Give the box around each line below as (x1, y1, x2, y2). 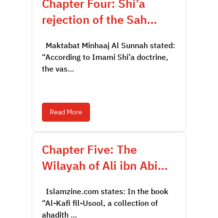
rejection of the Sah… (41, 11, 157, 29)
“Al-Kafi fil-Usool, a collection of (41, 197, 158, 209)
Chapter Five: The (41, 141, 137, 159)
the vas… (41, 63, 74, 75)
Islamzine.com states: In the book (41, 185, 168, 198)
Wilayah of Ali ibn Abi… (41, 157, 168, 175)
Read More (49, 107, 82, 117)
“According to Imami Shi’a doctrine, (41, 51, 168, 63)
